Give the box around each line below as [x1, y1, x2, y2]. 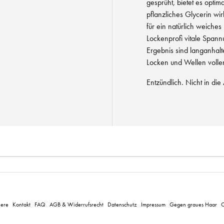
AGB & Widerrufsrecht [49, 200, 103, 208]
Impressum [140, 200, 165, 208]
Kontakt [12, 200, 30, 208]
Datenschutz [107, 200, 137, 208]
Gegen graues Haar [169, 200, 217, 208]
